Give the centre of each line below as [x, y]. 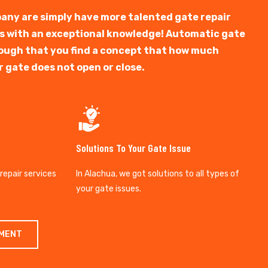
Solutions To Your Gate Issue [133, 148]
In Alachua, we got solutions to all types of [158, 174]
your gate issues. [109, 189]
